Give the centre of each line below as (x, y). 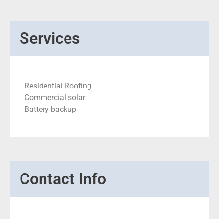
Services (50, 38)
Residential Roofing (58, 86)
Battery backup (50, 109)
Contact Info (63, 179)
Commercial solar (55, 98)
